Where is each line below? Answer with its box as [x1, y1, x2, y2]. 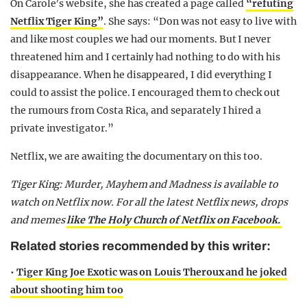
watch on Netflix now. [10, 195, 114, 208]
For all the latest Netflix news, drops [115, 195, 288, 208]
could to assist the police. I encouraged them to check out [10, 86, 280, 99]
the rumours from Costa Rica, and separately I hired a [10, 103, 262, 116]
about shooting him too [10, 283, 123, 296]
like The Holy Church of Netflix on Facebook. [66, 213, 282, 226]
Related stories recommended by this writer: [10, 238, 271, 253]
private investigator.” [10, 121, 114, 134]
